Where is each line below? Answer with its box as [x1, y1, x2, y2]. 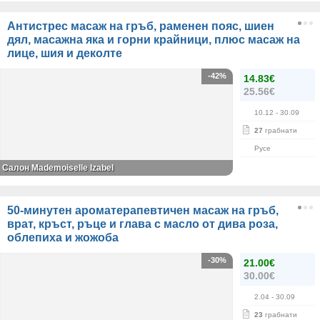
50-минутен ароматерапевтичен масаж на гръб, [7, 204, 279, 217]
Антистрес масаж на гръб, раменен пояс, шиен [7, 20, 274, 33]
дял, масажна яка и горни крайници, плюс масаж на [7, 34, 300, 46]
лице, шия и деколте [7, 47, 122, 60]
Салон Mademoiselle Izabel [2, 163, 114, 174]
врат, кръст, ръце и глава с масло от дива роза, [7, 218, 278, 231]
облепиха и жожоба [7, 231, 119, 244]
